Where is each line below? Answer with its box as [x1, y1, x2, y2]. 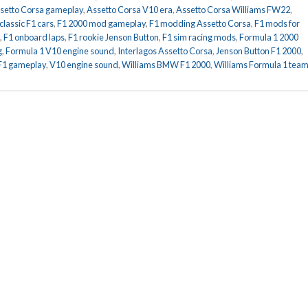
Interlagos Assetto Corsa [118, 45, 212, 56]
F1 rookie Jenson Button [68, 31, 159, 43]
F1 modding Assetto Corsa [149, 17, 251, 29]
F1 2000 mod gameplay [57, 17, 146, 29]
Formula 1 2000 [239, 31, 298, 43]
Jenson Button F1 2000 [216, 45, 301, 56]
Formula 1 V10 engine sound [5, 45, 114, 56]
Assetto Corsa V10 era [87, 3, 173, 15]
